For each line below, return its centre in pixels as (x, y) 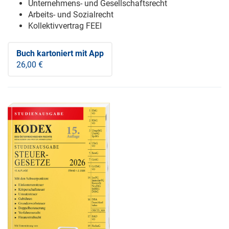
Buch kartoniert (45, 53)
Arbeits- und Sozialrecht (71, 14)
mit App (88, 53)
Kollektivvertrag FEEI (65, 26)
